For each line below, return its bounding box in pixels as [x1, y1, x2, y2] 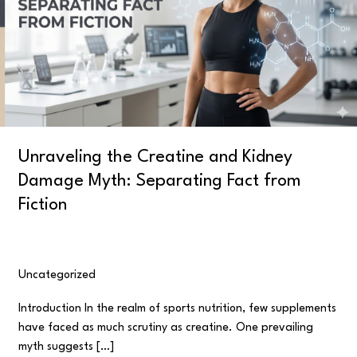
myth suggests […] [18, 340, 115, 352]
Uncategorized [18, 269, 96, 281]
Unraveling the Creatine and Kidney [18, 148, 293, 167]
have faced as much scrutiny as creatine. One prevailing [18, 321, 314, 333]
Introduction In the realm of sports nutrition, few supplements [18, 302, 337, 314]
